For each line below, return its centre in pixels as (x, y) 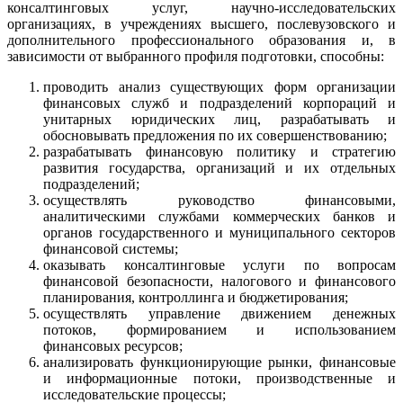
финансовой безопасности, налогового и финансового (219, 281)
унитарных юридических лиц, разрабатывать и (219, 119)
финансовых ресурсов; (113, 346)
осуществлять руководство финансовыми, (219, 200)
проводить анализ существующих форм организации (219, 87)
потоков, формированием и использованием (219, 330)
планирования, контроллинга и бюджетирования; (196, 297)
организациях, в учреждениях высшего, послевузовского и (201, 24)
